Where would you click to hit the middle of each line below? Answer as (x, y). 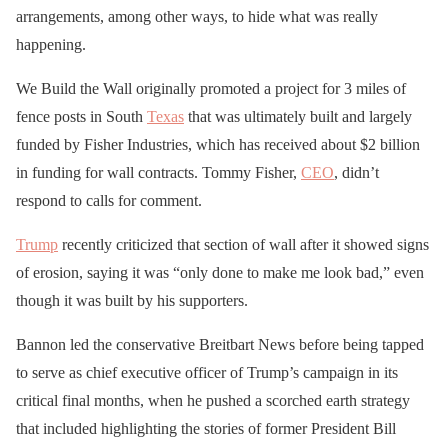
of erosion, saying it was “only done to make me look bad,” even (220, 272)
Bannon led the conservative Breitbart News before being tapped (220, 344)
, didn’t (356, 172)
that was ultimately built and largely (298, 116)
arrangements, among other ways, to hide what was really (197, 16)
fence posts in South (81, 116)
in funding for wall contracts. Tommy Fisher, (158, 172)
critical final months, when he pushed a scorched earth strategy (213, 400)
